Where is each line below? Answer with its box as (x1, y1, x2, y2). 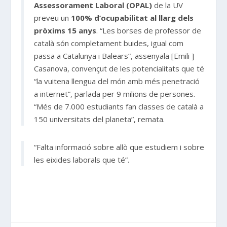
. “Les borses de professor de (96, 25, 202, 35)
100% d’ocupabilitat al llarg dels (71, 12, 194, 23)
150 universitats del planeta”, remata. (34, 113, 165, 124)
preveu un (34, 12, 71, 23)
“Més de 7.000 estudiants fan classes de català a (34, 101, 204, 111)
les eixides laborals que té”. (34, 154, 130, 165)
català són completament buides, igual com (34, 37, 184, 48)
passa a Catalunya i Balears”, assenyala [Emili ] (34, 50, 195, 61)
